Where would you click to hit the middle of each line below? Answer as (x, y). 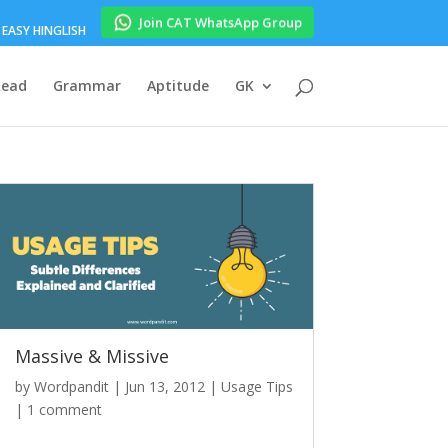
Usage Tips (257, 386)
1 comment (65, 409)
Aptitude (177, 85)
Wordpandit (72, 386)
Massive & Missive (92, 356)
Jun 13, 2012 (165, 386)
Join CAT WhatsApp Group (220, 24)
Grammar (86, 85)
